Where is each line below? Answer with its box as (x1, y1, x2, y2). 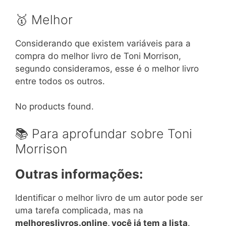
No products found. (15, 101, 94, 112)
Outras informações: (15, 166, 143, 182)
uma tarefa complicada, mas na (15, 205, 143, 215)
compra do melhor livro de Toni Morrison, (15, 50, 181, 61)
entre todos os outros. (15, 76, 105, 86)
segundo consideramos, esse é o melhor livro (15, 63, 199, 74)
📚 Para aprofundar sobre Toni (15, 126, 192, 141)
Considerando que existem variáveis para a (15, 38, 191, 48)
